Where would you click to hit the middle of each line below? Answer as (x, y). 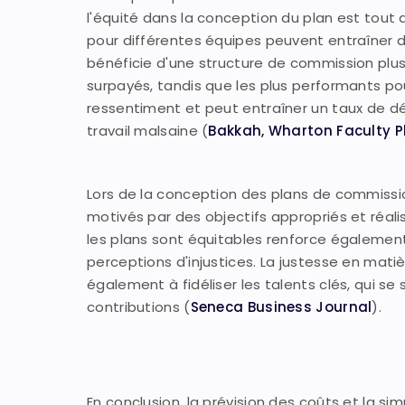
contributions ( (139, 307)
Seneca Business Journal (281, 307)
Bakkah (235, 131)
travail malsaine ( (148, 131)
